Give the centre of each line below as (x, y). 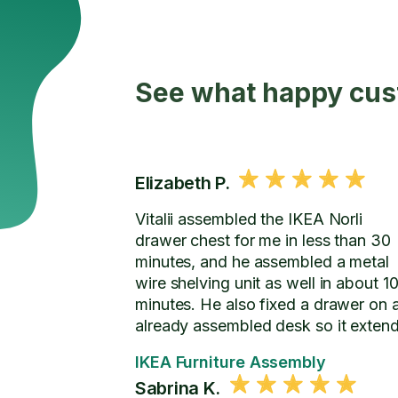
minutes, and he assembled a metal (263, 262)
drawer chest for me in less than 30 (263, 240)
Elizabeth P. (183, 183)
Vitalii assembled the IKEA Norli (249, 219)
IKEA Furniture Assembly (231, 362)
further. (161, 347)
